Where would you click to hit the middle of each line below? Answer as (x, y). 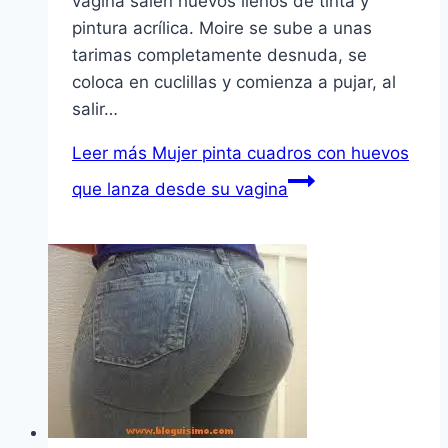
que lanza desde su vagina (180, 189)
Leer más (109, 153)
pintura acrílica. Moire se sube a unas (222, 28)
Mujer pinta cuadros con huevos (278, 153)
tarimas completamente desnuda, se (219, 55)
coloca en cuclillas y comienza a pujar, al (234, 82)
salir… (95, 109)
